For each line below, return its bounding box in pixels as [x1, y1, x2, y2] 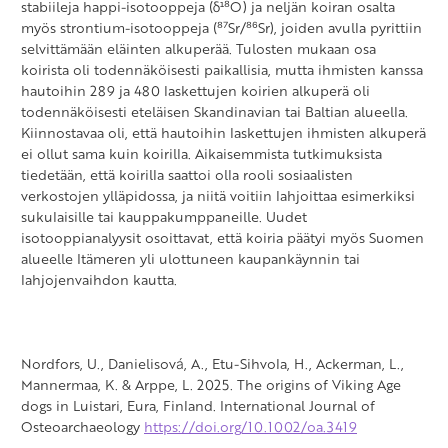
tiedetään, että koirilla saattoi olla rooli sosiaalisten [21, 163, 353, 185]
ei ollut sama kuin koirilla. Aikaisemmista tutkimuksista [21, 142, 382, 164]
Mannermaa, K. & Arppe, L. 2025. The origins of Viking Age [21, 373, 401, 395]
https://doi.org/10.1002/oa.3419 [144, 415, 357, 437]
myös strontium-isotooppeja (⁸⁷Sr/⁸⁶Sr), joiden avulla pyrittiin [21, 16, 422, 38]
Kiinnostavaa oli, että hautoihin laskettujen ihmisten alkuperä [21, 121, 426, 143]
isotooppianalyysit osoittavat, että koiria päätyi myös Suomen [21, 226, 424, 248]
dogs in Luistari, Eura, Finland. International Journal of [21, 394, 375, 416]
